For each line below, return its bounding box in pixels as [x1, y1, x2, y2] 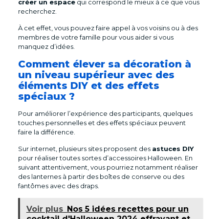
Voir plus [26, 204, 63, 214]
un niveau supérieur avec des [18, 68, 175, 81]
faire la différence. [18, 128, 77, 136]
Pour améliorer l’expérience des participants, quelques [18, 109, 193, 117]
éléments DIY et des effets [18, 79, 159, 91]
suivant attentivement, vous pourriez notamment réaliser [18, 163, 198, 171]
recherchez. [18, 7, 58, 15]
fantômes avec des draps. [18, 181, 99, 190]
